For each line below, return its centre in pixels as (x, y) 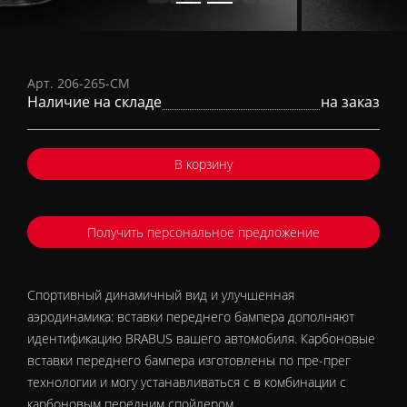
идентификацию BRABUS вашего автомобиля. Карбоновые (202, 339)
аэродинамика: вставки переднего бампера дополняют (191, 317)
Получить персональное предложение (203, 233)
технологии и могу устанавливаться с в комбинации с (187, 382)
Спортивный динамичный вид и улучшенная (161, 295)
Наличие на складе (95, 102)
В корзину (203, 164)
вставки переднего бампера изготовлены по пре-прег (189, 361)
